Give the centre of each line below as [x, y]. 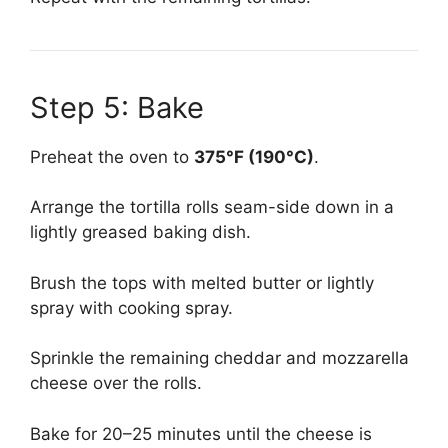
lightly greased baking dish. [140, 232]
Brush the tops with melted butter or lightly [202, 282]
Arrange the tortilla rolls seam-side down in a [212, 207]
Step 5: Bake [117, 107]
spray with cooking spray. [131, 307]
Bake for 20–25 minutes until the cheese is [201, 433]
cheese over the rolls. [116, 383]
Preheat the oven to [112, 156]
